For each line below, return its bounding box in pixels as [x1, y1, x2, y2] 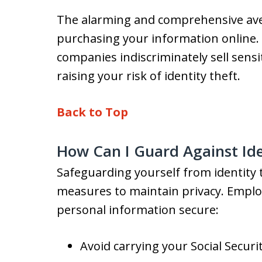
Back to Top [57, 104, 128, 120]
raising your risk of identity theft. [57, 68, 240, 84]
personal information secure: [57, 202, 219, 218]
